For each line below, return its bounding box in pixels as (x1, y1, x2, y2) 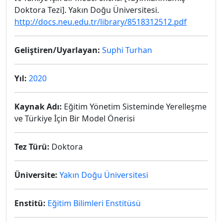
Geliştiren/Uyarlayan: (14, 45, 100, 55)
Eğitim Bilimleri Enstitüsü (48, 198, 141, 209)
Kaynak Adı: (14, 101, 62, 112)
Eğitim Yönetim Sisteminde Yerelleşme (62, 101, 207, 112)
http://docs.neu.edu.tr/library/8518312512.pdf (14, 16, 187, 27)
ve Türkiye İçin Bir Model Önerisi (14, 113, 135, 124)
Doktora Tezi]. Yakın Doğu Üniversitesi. (14, 4, 159, 15)
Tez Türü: (14, 141, 50, 152)
